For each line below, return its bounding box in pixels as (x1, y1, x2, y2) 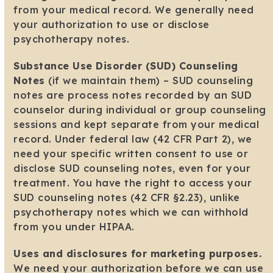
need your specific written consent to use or (13, 147, 249, 160)
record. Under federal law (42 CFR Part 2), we (13, 133, 252, 146)
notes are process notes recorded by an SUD (13, 89, 252, 102)
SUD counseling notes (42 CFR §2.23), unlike (13, 191, 240, 204)
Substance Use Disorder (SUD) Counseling (13, 60, 238, 73)
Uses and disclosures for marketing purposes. (13, 247, 262, 260)
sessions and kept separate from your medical (13, 118, 260, 131)
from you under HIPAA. (13, 221, 135, 233)
